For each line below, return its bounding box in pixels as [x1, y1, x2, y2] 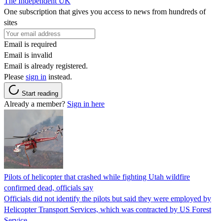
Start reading [22, 89, 58, 97]
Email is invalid [4, 50, 52, 59]
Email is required [4, 39, 57, 48]
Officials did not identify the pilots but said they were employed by [4, 194, 211, 203]
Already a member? [4, 99, 67, 108]
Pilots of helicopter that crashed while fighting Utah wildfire [4, 172, 190, 181]
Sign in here [67, 99, 105, 108]
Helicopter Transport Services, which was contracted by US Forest [4, 205, 211, 214]
